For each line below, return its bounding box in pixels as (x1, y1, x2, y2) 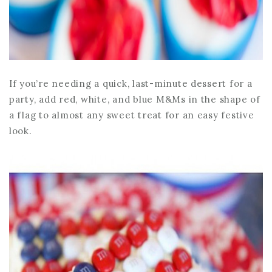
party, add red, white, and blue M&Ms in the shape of (9, 93, 260, 105)
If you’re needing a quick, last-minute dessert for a (9, 78, 253, 89)
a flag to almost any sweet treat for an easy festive (9, 109, 254, 121)
